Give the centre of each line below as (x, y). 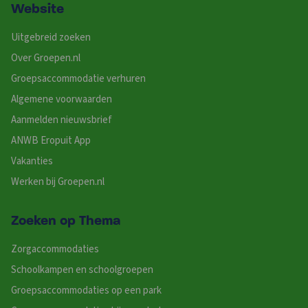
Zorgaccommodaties (55, 249)
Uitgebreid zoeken (51, 37)
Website (37, 9)
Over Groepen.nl (46, 58)
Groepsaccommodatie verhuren (78, 78)
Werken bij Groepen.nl (58, 181)
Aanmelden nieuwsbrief (62, 120)
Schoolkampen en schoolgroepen (82, 269)
